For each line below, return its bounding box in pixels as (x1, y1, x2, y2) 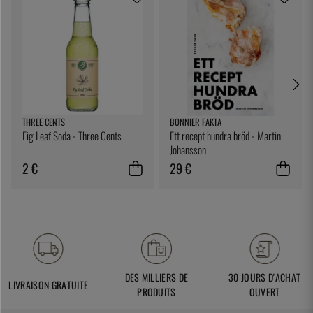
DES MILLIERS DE (124, 270, 189, 285)
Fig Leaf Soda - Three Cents (22, 128, 122, 144)
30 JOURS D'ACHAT (228, 270, 301, 285)
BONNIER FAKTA (170, 115, 222, 129)
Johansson (170, 142, 207, 158)
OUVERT (249, 284, 280, 300)
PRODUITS (137, 284, 176, 300)
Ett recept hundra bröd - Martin (170, 128, 282, 144)
